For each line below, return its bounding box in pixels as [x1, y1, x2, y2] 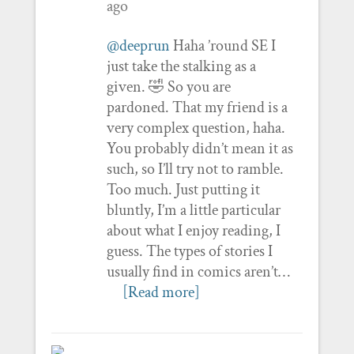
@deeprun [106, 35, 170, 56]
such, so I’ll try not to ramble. [106, 158, 284, 179]
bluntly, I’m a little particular [106, 199, 281, 220]
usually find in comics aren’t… [106, 261, 290, 282]
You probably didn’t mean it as [106, 137, 293, 159]
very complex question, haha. [106, 117, 285, 138]
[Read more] [122, 281, 200, 303]
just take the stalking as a [106, 55, 256, 77]
